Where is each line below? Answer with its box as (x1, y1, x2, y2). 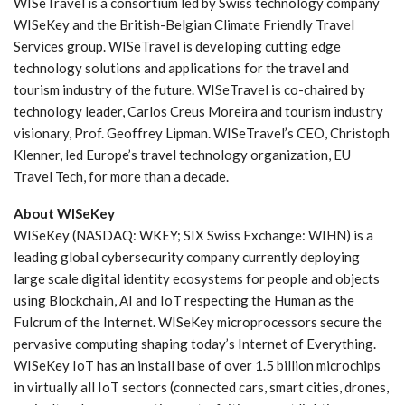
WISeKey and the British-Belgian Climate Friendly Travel (14, 16, 354, 33)
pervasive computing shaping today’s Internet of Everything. (14, 335, 376, 353)
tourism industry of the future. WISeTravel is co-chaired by (14, 81, 365, 99)
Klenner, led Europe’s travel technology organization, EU (14, 146, 351, 164)
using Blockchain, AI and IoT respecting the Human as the (14, 292, 354, 309)
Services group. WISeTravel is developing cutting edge (14, 38, 341, 55)
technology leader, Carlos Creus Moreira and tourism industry (14, 103, 383, 120)
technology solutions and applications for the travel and (14, 60, 349, 77)
